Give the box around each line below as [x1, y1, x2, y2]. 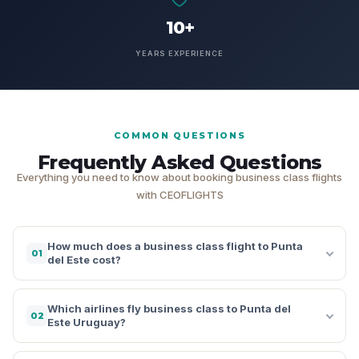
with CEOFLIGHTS [135, 188, 224, 201]
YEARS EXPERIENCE [135, 48, 224, 58]
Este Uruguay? [47, 315, 126, 329]
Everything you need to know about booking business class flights [17, 170, 342, 184]
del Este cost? [47, 252, 121, 266]
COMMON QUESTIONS [113, 129, 246, 141]
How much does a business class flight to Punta [47, 239, 303, 252]
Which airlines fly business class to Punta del [47, 301, 291, 315]
